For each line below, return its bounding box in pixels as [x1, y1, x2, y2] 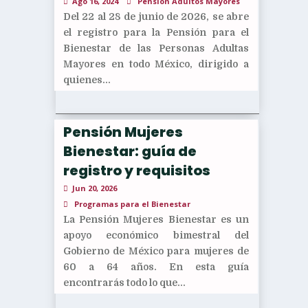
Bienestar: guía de [63, 141, 197, 161]
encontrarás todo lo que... [63, 276, 186, 288]
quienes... [63, 74, 111, 85]
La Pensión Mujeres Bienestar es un [63, 213, 250, 225]
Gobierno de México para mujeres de [63, 245, 250, 256]
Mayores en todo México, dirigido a [63, 58, 250, 69]
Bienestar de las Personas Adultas [63, 42, 250, 54]
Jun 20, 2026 [71, 182, 117, 193]
